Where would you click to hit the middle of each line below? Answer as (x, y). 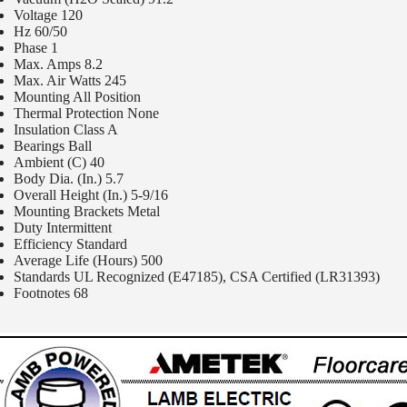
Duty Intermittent (63, 228)
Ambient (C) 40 (59, 163)
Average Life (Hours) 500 (88, 261)
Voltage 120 (48, 15)
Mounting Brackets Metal (87, 212)
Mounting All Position (77, 97)
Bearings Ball (53, 146)
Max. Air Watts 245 (70, 81)
